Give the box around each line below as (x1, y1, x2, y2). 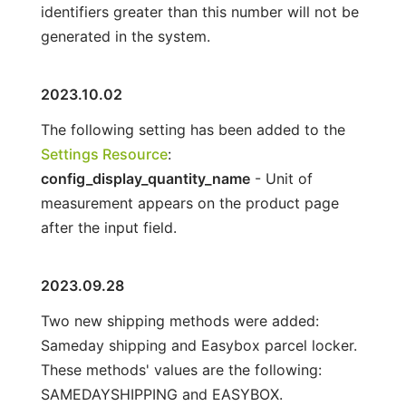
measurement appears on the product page (40, 193, 339, 212)
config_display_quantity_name (40, 169, 250, 188)
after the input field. (40, 217, 177, 237)
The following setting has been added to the (40, 120, 345, 139)
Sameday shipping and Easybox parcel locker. (40, 335, 357, 354)
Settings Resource (40, 144, 168, 163)
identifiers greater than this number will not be (40, 2, 359, 21)
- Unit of (249, 169, 313, 188)
